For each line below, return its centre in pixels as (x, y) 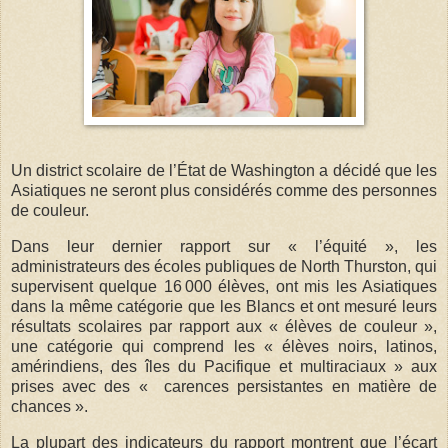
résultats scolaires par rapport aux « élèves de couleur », (224, 327)
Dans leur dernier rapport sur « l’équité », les (224, 247)
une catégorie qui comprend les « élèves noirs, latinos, (224, 347)
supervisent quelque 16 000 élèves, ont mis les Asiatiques (224, 287)
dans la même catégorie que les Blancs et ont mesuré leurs (224, 307)
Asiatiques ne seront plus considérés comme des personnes (224, 191)
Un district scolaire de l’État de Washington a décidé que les (224, 171)
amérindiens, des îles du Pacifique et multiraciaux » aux (224, 367)
